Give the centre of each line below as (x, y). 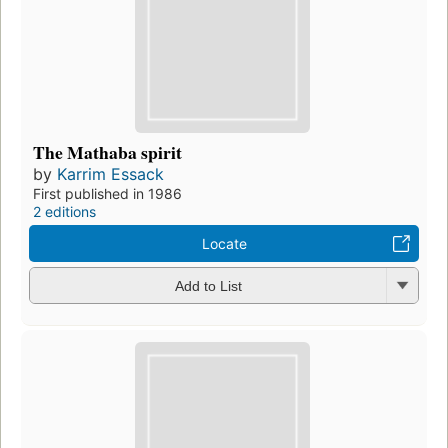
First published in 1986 (107, 193)
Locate (224, 243)
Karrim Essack (110, 173)
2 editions (64, 211)
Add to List (208, 286)
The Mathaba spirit (107, 151)
